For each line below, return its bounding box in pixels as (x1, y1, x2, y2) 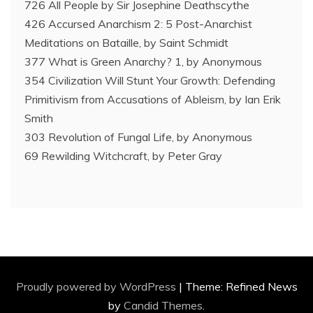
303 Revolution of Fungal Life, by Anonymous (24, 130, 252, 145)
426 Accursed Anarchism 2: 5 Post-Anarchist (24, 17, 252, 31)
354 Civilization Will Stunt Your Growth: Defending (24, 73, 275, 88)
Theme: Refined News (184, 279, 298, 294)
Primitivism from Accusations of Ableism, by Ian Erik (24, 92, 281, 107)
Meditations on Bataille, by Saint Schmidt (24, 36, 228, 50)
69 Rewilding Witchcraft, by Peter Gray (24, 149, 222, 163)
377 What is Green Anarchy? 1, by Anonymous (24, 54, 262, 69)
